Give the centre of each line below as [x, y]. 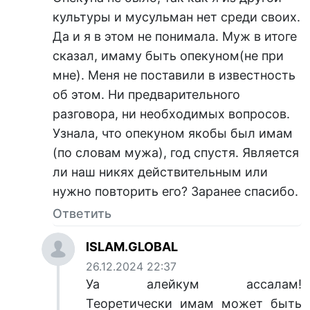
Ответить [82, 213]
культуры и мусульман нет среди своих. [176, 17]
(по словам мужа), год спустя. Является [176, 152]
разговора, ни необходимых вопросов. [171, 113]
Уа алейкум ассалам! [194, 284]
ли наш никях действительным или [160, 172]
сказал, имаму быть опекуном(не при [168, 55]
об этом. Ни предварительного [146, 94]
